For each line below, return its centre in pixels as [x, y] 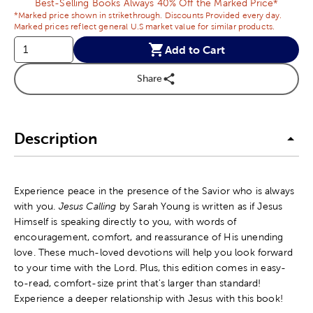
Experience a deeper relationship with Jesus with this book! [148, 298]
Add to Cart [195, 49]
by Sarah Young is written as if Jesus [199, 206]
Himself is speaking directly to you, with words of [125, 221]
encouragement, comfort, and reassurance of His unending [149, 236]
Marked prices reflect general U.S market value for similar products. [145, 26]
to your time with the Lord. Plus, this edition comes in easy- [150, 267]
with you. [36, 206]
